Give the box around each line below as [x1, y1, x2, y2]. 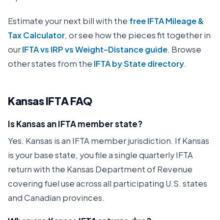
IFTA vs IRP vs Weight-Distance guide [22, 44, 167, 55]
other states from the [8, 58, 94, 69]
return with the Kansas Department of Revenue [8, 164, 192, 174]
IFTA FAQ [44, 94, 92, 108]
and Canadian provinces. [8, 192, 105, 203]
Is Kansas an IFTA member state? [8, 118, 142, 129]
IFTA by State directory [94, 58, 184, 69]
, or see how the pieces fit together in [65, 30, 211, 40]
